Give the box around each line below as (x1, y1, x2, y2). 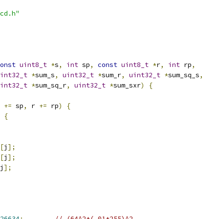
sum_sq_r (35, 81, 66, 89)
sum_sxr (113, 81, 141, 89)
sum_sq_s (168, 71, 199, 79)
